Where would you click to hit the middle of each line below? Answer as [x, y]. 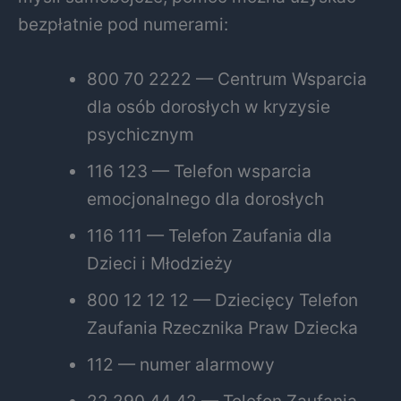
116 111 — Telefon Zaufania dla [210, 236]
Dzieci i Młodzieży [160, 264]
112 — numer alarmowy [181, 365]
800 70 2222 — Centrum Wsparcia [227, 79]
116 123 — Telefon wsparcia [200, 171]
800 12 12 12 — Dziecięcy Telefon [223, 300]
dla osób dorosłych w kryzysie [209, 107]
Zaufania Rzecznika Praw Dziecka [223, 328]
